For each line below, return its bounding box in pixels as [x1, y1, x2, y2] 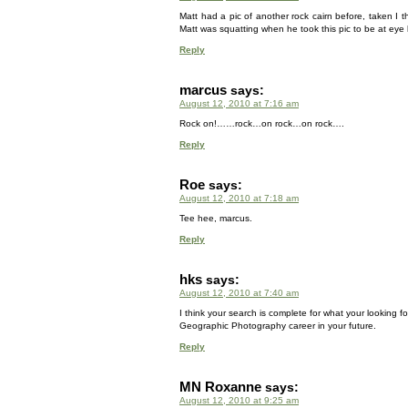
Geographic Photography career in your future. [179, 321, 376, 331]
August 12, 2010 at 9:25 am [179, 395, 299, 405]
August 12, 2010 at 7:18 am [179, 193, 299, 203]
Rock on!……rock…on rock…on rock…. [179, 118, 344, 128]
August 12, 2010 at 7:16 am [179, 98, 299, 108]
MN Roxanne [179, 379, 261, 394]
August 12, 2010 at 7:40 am [179, 288, 299, 298]
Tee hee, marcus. [179, 213, 252, 223]
